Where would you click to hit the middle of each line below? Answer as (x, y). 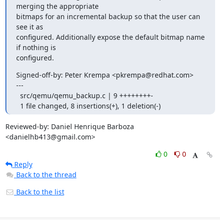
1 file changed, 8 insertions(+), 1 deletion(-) (90, 106)
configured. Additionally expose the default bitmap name (110, 37)
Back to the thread (46, 175)
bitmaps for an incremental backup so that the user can (108, 16)
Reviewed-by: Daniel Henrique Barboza (69, 126)
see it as (29, 27)
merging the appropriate (57, 6)
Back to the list (39, 192)
